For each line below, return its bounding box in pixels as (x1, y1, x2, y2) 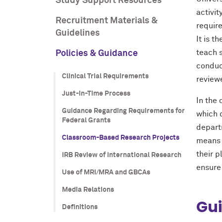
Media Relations (61, 186, 114, 193)
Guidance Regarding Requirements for (61, 108, 185, 114)
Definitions (61, 204, 98, 211)
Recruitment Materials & (55, 16, 158, 25)
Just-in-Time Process (61, 90, 130, 97)
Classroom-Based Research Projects (61, 134, 179, 141)
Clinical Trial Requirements (61, 73, 149, 80)
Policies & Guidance (55, 49, 138, 58)
